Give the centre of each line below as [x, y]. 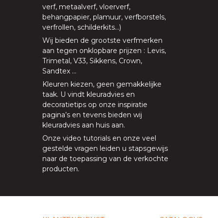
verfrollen [58, 27]
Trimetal [56, 61]
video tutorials [87, 138]
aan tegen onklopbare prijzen [92, 50]
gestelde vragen [70, 148]
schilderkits [95, 27]
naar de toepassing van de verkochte [105, 158]
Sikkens [102, 61]
